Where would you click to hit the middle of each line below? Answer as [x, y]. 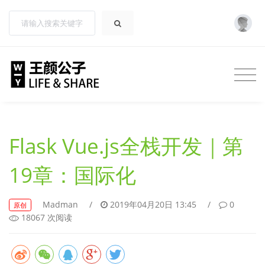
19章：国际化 [72, 174]
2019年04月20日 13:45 [153, 204]
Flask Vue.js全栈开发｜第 [126, 146]
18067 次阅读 [45, 218]
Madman [60, 204]
